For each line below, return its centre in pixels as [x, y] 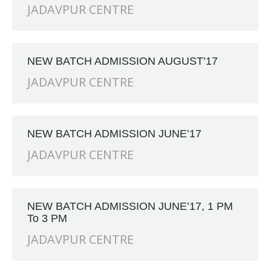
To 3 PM [47, 218]
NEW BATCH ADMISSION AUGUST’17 [122, 61]
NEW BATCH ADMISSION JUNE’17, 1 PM [130, 206]
